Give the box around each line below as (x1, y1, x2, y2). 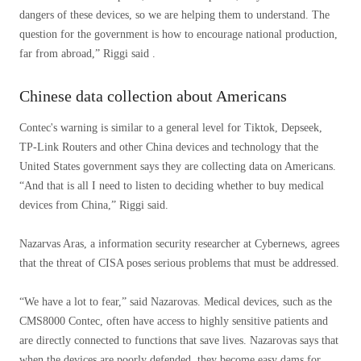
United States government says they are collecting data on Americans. (19, 160, 336, 172)
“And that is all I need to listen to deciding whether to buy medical (19, 180, 324, 192)
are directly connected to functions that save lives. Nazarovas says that (19, 334, 338, 346)
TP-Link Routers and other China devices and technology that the (19, 141, 318, 153)
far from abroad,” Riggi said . (19, 48, 156, 60)
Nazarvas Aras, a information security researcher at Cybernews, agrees (19, 238, 339, 250)
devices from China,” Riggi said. (19, 199, 168, 211)
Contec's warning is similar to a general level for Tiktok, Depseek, (19, 122, 322, 134)
